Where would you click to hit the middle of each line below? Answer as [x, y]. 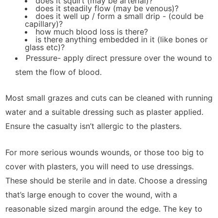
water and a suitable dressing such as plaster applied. [104, 112]
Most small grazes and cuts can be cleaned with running [109, 98]
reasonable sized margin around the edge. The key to [104, 209]
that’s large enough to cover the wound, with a [91, 195]
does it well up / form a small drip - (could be [119, 16]
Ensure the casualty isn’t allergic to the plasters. [93, 126]
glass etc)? [45, 47]
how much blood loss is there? [92, 31]
